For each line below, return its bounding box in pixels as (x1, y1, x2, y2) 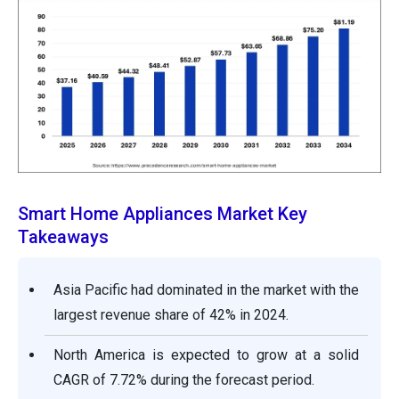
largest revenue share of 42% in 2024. (53, 306, 289, 324)
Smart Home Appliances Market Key (18, 203, 307, 225)
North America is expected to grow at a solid (53, 346, 359, 364)
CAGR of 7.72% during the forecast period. (53, 371, 314, 389)
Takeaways (18, 226, 109, 248)
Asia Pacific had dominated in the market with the (53, 281, 359, 299)
